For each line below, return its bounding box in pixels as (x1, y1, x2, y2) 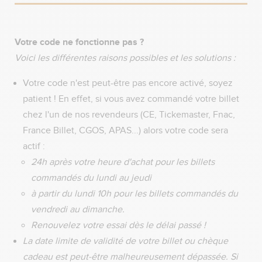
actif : (23, 140, 47, 152)
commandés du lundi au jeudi (31, 172, 154, 184)
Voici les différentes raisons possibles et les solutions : (15, 52, 236, 64)
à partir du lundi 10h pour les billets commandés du (31, 188, 238, 199)
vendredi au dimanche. (31, 204, 125, 215)
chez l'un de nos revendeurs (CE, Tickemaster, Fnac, (23, 109, 235, 120)
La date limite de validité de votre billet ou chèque (23, 235, 228, 247)
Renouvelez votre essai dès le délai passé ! (31, 219, 206, 231)
